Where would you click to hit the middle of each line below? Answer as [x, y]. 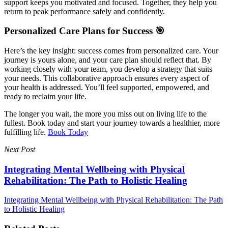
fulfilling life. [26, 132]
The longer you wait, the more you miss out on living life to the [105, 114]
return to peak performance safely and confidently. [84, 11]
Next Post [20, 149]
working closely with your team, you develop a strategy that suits [108, 69]
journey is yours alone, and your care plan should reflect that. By [108, 60]
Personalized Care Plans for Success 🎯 [84, 31]
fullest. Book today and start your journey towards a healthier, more [112, 123]
